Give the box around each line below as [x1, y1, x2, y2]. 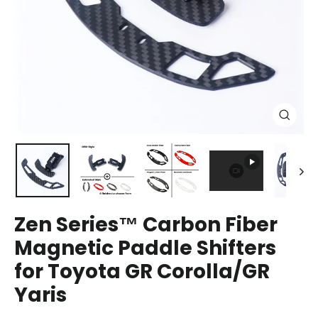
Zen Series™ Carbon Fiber [14, 211, 278, 239]
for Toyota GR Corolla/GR [14, 258, 270, 286]
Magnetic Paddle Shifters [14, 234, 276, 263]
